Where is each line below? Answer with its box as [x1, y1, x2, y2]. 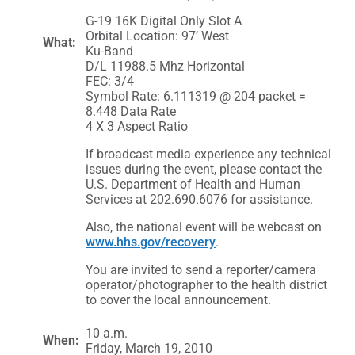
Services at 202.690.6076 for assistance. [86, 191, 313, 207]
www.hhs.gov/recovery [86, 234, 216, 250]
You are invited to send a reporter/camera [86, 261, 316, 277]
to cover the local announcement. [86, 292, 271, 307]
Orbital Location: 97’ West [86, 28, 229, 44]
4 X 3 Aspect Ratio [86, 118, 188, 134]
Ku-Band [86, 43, 133, 59]
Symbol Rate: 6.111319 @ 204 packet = [86, 88, 306, 104]
